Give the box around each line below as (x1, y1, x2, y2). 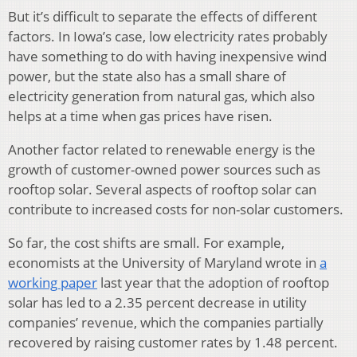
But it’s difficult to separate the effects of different (8, 7, 317, 26)
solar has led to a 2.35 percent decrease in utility (8, 293, 307, 312)
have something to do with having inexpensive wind (8, 47, 327, 66)
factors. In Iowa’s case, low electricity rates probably (8, 27, 328, 46)
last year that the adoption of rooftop (97, 273, 329, 292)
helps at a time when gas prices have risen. (8, 107, 273, 126)
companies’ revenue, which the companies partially (8, 313, 324, 332)
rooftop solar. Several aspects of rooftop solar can (8, 180, 316, 199)
